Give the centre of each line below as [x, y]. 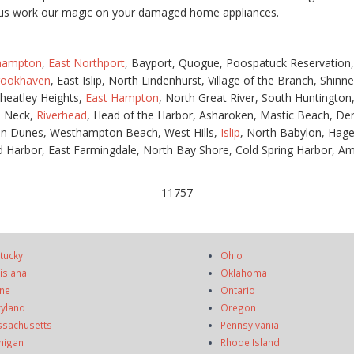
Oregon [238, 307]
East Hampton [122, 98]
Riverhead [62, 115]
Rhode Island [250, 342]
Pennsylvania [250, 325]
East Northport [87, 63]
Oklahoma [244, 273]
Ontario [238, 290]
